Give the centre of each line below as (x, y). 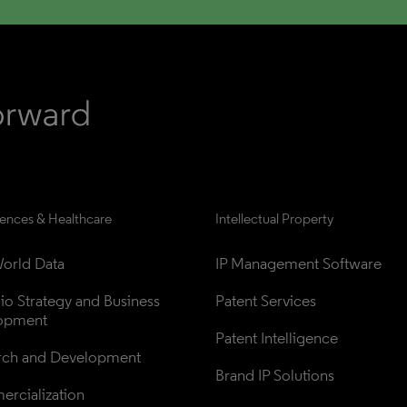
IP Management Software (298, 263)
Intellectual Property (274, 218)
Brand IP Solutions (275, 375)
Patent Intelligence (277, 338)
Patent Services (266, 301)
